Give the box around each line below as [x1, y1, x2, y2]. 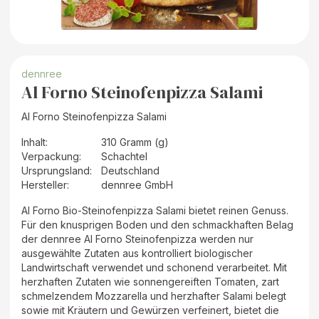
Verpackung [21, 150, 79, 162]
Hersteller [21, 178, 67, 191]
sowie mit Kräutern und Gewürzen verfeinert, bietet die [21, 303, 279, 316]
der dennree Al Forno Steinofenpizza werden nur [21, 232, 253, 245]
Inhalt [21, 135, 46, 148]
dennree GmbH [101, 178, 173, 191]
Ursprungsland [21, 164, 90, 177]
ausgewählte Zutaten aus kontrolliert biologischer [21, 246, 253, 259]
